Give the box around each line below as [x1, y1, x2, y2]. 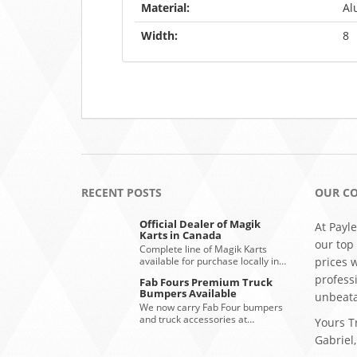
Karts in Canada [139, 228, 222, 242]
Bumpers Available [139, 286, 237, 300]
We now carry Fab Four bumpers [139, 300, 284, 314]
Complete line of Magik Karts [139, 242, 268, 256]
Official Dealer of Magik [139, 217, 261, 231]
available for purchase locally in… [139, 254, 287, 268]
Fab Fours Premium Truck [139, 275, 273, 289]
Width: [141, 28, 178, 43]
